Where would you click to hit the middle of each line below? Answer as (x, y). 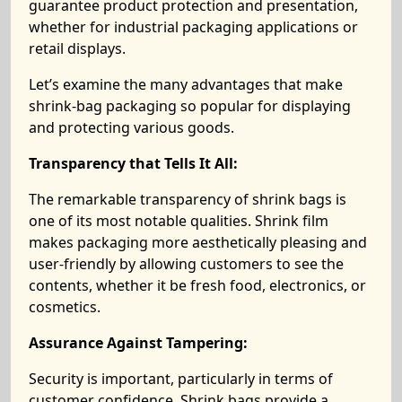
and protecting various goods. (131, 127)
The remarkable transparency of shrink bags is (188, 199)
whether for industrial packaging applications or (193, 27)
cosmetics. (65, 307)
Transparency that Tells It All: (133, 163)
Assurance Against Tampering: (138, 343)
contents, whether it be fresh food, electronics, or (197, 285)
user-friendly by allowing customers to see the (186, 264)
